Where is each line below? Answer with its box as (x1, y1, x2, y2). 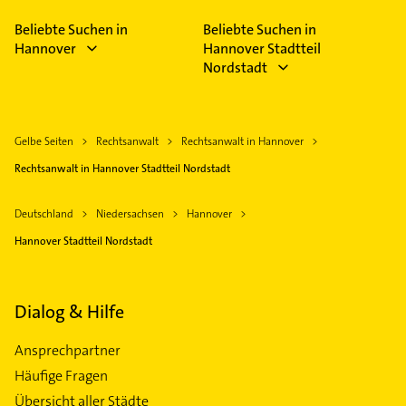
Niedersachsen (96, 207, 164, 222)
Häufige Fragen (14, 366, 108, 386)
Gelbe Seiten (14, 134, 73, 150)
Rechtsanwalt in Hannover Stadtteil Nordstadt (14, 161, 230, 177)
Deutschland (14, 207, 73, 222)
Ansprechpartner (14, 341, 121, 361)
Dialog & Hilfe (14, 300, 124, 324)
